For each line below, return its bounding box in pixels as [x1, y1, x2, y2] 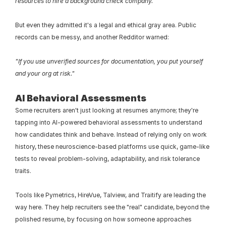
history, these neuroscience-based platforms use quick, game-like [15, 143, 209, 150]
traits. [15, 167, 31, 175]
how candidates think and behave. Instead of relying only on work [15, 131, 207, 138]
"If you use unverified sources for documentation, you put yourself [15, 58, 203, 65]
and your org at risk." [15, 70, 75, 77]
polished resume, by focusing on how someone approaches [15, 215, 192, 223]
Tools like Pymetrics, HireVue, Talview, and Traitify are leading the [15, 191, 206, 199]
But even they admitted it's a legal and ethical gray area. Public [15, 21, 196, 29]
